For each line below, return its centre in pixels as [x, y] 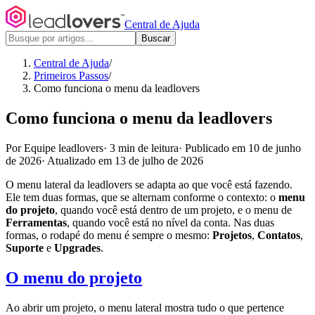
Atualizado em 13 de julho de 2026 [125, 160]
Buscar [156, 38]
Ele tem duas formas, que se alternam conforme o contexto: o [142, 197]
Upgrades [77, 247]
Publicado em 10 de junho [243, 148]
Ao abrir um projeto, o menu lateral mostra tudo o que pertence [145, 307]
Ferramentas [36, 222]
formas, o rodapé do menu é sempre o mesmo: [109, 235]
